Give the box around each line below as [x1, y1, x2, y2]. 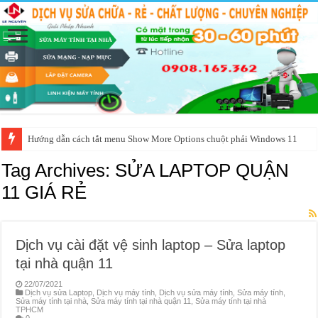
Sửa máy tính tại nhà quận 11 [91, 296, 192, 305]
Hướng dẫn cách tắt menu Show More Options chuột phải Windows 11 [28, 133, 298, 144]
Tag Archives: [1, 159, 116, 181]
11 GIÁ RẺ [1, 181, 87, 203]
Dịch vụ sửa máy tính [159, 287, 234, 297]
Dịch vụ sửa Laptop [25, 287, 93, 297]
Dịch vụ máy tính [97, 287, 155, 297]
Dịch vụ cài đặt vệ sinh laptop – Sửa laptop [16, 236, 286, 253]
